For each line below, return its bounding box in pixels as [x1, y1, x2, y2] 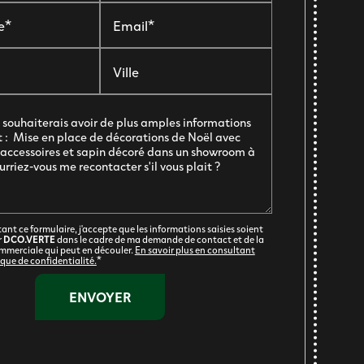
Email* [113, 15, 155, 35]
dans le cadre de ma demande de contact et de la [54, 232, 264, 247]
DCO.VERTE [2, 232, 55, 247]
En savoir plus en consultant [134, 242, 255, 258]
